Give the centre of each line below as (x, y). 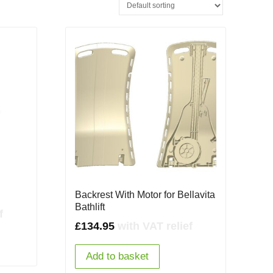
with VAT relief (155, 226)
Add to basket (117, 257)
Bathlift (90, 207)
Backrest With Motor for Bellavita (145, 195)
